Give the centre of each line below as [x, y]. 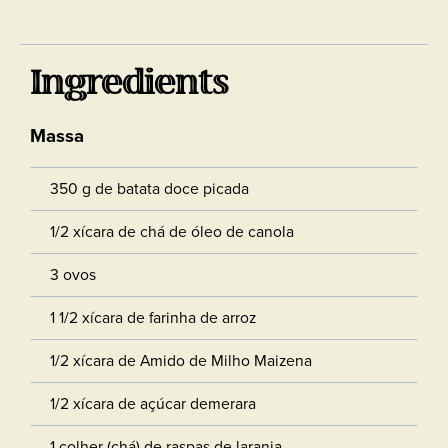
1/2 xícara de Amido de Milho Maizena [181, 360]
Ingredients [129, 83]
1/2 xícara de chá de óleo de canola [172, 231]
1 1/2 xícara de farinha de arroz [153, 317]
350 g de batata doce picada [149, 188]
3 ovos [73, 274]
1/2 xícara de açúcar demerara [153, 403]
